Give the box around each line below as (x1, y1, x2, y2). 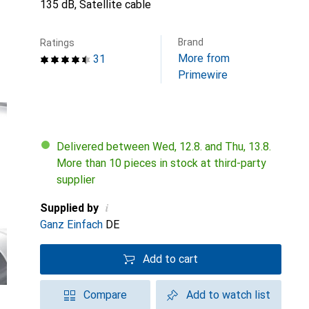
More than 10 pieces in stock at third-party (57, 157, 266, 170)
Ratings (40, 37, 74, 48)
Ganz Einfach (40, 218, 103, 231)
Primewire (178, 68, 228, 81)
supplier (57, 173, 95, 186)
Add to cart (143, 252, 198, 266)
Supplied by (40, 201, 99, 215)
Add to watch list (186, 288, 270, 301)
